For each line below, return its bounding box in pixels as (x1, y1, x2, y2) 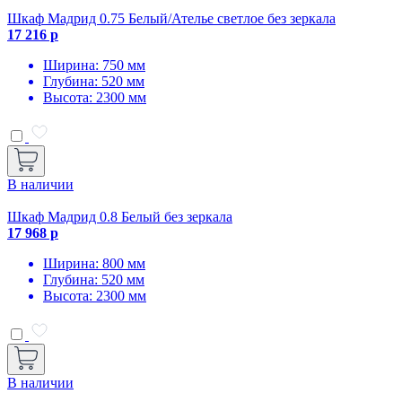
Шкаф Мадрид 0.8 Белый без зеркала (7, 208, 232, 224)
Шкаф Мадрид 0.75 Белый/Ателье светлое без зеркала (7, 10, 336, 26)
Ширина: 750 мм (43, 57, 145, 73)
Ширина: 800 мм (43, 255, 145, 271)
